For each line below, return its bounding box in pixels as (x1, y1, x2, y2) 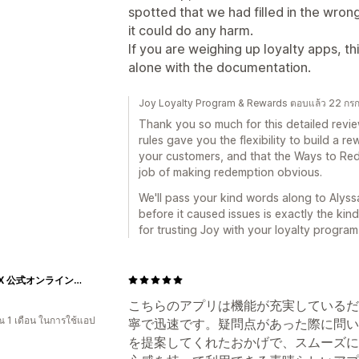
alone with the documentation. (128, 58, 311, 75)
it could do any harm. (128, 22, 253, 38)
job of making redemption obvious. (139, 164, 322, 179)
